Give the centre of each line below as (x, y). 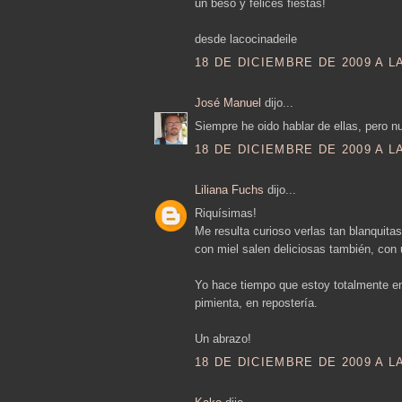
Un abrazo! (223, 339)
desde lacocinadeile (246, 39)
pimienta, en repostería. (256, 303)
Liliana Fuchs (229, 189)
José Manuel (228, 102)
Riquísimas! (226, 214)
